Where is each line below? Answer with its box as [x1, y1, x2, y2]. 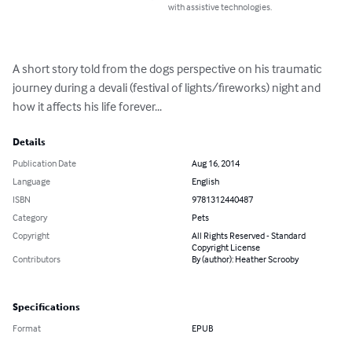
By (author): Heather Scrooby [192, 253, 299, 266]
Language [13, 175, 50, 188]
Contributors [13, 253, 60, 266]
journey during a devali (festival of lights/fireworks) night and [13, 79, 323, 96]
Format [13, 322, 41, 335]
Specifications [13, 302, 80, 313]
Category [13, 211, 47, 224]
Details [13, 137, 46, 148]
